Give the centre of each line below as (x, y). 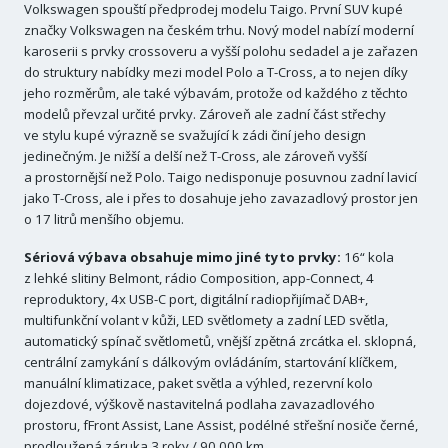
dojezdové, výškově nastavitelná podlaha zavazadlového (199, 403)
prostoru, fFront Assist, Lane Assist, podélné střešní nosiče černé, (221, 424)
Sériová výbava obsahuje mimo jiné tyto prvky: (182, 256)
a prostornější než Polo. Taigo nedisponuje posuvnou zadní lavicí (220, 177)
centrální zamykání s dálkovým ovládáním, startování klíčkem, (210, 361)
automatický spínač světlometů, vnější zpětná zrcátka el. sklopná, (220, 340)
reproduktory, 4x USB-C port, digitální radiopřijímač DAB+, (196, 298)
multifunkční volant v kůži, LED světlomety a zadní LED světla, (206, 319)
